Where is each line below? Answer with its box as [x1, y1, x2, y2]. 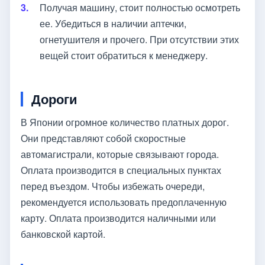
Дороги [31, 90, 77, 109]
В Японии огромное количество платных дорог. [21, 115, 229, 130]
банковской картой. [21, 227, 105, 241]
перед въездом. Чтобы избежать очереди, [21, 179, 205, 193]
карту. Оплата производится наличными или [21, 211, 216, 225]
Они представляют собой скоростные [21, 131, 186, 146]
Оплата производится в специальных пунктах [21, 163, 221, 177]
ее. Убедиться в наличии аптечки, [40, 17, 186, 31]
